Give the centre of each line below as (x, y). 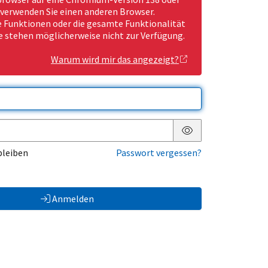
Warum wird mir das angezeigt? (115, 60)
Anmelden (73, 199)
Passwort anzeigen (226, 140)
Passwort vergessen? (159, 153)
